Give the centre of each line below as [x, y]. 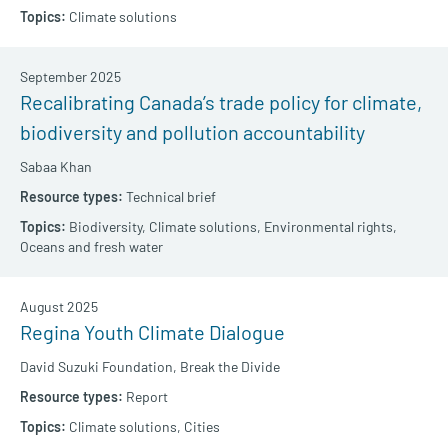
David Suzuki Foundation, [98, 367]
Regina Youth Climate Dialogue [152, 332]
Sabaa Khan [56, 167]
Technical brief [171, 197]
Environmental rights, [330, 227]
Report [147, 397]
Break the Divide [230, 367]
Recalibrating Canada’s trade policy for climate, [221, 102]
